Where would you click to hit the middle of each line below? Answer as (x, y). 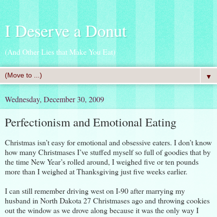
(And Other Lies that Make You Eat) (60, 52)
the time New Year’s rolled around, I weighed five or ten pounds (102, 161)
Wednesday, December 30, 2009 (54, 99)
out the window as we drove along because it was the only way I (102, 210)
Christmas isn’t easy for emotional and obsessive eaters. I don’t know (108, 142)
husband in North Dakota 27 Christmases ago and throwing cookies (107, 200)
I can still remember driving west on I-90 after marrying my (95, 190)
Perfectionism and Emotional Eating (91, 122)
